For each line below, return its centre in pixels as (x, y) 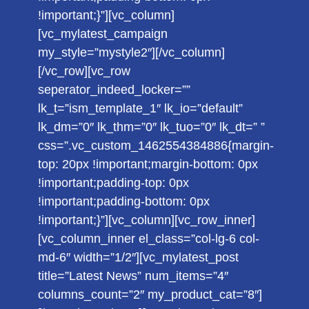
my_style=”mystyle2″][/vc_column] (131, 52)
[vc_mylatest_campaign (102, 34)
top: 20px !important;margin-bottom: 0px (148, 164)
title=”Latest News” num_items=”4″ (133, 276)
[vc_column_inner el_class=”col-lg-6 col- (148, 239)
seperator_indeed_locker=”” (114, 90)
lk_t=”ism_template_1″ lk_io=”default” (140, 108)
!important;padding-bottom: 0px (123, 201)
